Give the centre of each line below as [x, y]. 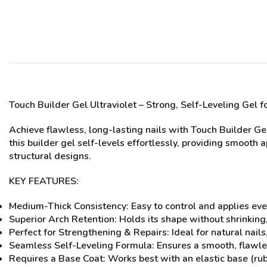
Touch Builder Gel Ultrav [63, 105]
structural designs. [50, 156]
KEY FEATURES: [44, 181]
